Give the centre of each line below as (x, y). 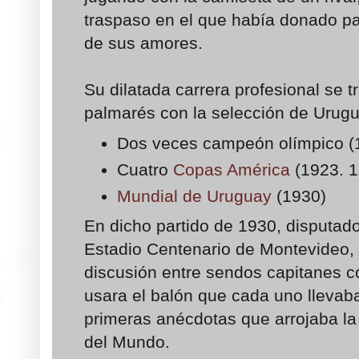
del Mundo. (127, 342)
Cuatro (145, 169)
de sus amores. (148, 43)
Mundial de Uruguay (195, 196)
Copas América (232, 169)
